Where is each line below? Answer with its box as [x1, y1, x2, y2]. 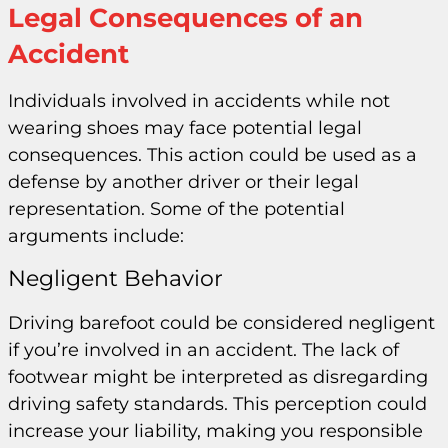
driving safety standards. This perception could [8, 393, 427, 416]
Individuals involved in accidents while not [8, 89, 390, 112]
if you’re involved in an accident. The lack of [8, 339, 399, 362]
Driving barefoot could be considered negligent [8, 312, 435, 335]
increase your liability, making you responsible [8, 420, 423, 443]
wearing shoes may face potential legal [8, 116, 362, 139]
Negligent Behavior [8, 265, 223, 293]
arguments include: [8, 224, 184, 247]
